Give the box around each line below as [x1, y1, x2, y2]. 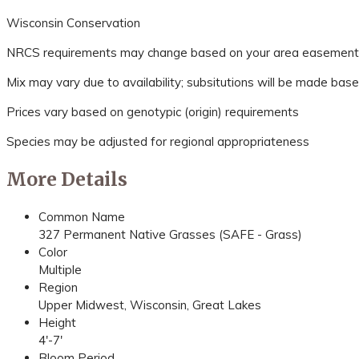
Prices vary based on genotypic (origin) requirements [6, 103, 299, 119]
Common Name [38, 209, 125, 225]
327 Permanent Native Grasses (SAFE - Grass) [38, 227, 302, 243]
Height [38, 315, 76, 331]
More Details [6, 167, 127, 192]
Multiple [38, 262, 82, 278]
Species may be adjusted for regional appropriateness [6, 133, 309, 149]
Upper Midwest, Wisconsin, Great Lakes [38, 297, 261, 313]
